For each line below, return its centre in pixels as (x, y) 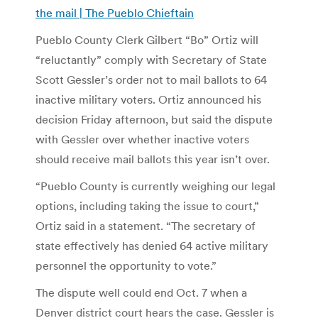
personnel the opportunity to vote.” (126, 265)
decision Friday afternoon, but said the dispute (154, 119)
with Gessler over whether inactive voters (142, 139)
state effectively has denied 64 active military (152, 245)
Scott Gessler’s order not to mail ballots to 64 (151, 79)
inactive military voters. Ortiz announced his (148, 99)
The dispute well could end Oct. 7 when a (141, 292)
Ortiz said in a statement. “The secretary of (146, 225)
